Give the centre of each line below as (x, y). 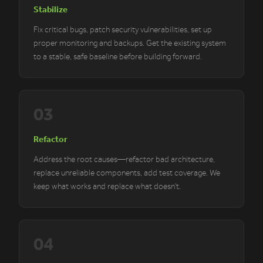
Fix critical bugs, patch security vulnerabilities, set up (123, 30)
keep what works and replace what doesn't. (107, 187)
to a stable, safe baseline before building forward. (118, 57)
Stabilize (50, 10)
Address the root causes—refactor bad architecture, (124, 160)
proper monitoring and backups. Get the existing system (130, 43)
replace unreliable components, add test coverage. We (127, 173)
